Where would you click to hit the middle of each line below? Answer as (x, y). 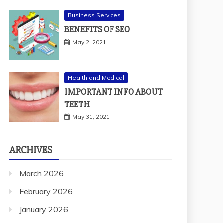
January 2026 (44, 199)
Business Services (94, 5)
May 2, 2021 (89, 32)
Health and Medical (96, 67)
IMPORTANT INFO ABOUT (113, 81)
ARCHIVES (31, 140)
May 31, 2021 (91, 107)
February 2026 (46, 181)
